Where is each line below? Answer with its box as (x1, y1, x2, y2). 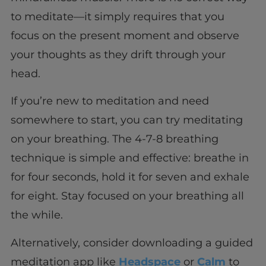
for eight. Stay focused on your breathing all (10, 189, 244, 203)
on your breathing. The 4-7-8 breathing (10, 132, 218, 146)
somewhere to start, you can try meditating (10, 113, 243, 127)
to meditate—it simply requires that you (10, 9, 224, 23)
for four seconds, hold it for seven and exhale (10, 170, 249, 184)
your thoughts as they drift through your (10, 47, 226, 61)
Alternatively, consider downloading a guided (10, 236, 253, 249)
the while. (10, 208, 63, 222)
